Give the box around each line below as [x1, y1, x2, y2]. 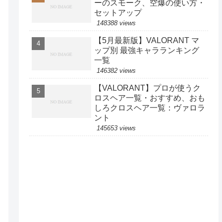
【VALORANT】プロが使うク [94, 83, 201, 92]
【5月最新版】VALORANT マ [94, 36, 200, 45]
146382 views [97, 66, 136, 74]
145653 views [97, 124, 136, 132]
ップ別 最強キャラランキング [94, 46, 200, 55]
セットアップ [94, 8, 142, 17]
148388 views [97, 19, 136, 27]
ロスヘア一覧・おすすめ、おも [94, 93, 206, 102]
